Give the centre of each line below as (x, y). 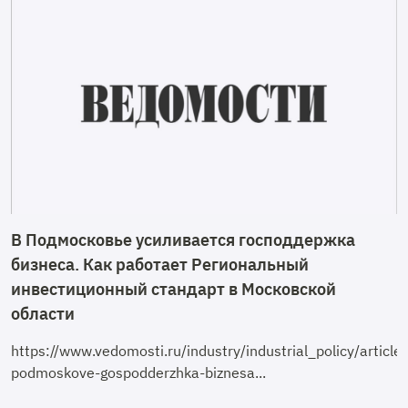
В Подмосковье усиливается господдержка (183, 240)
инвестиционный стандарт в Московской (173, 289)
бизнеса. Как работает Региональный (160, 264)
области (43, 313)
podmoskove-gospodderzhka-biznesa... (138, 372)
